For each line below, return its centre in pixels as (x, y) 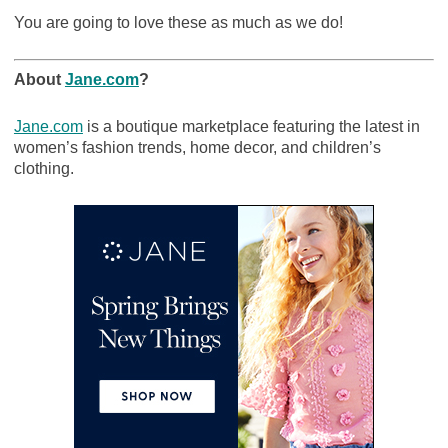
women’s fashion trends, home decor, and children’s (197, 148)
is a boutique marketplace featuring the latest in (251, 127)
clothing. (43, 169)
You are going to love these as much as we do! (178, 23)
